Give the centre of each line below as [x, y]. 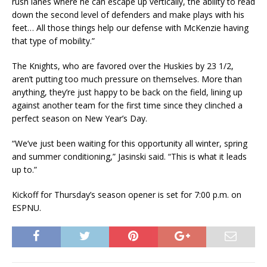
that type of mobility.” [53, 41]
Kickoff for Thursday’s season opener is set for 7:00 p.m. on [127, 195]
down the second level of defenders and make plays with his [128, 15]
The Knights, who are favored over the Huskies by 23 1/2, [123, 66]
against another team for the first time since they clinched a [127, 105]
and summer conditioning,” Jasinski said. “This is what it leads [129, 157]
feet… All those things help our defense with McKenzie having [130, 28]
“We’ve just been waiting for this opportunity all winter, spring [130, 144]
